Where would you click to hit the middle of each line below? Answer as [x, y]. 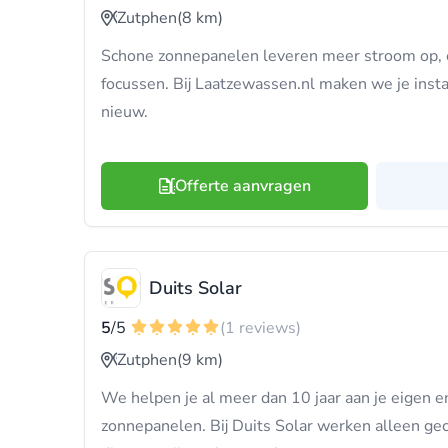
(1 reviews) [260, 328]
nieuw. [124, 112]
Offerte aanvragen [242, 186]
